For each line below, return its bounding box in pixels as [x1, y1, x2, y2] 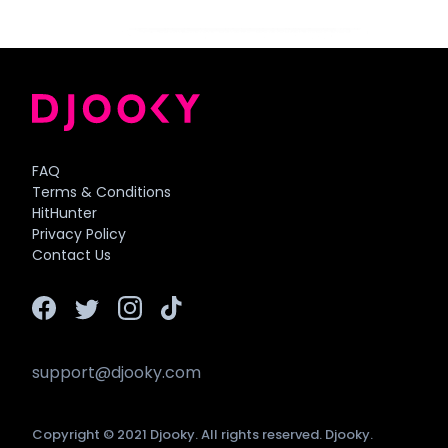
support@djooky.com [32, 361, 201, 385]
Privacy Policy [32, 224, 126, 245]
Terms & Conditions [32, 182, 171, 203]
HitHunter [32, 203, 97, 224]
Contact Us [32, 245, 111, 266]
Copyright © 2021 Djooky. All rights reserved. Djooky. [32, 425, 373, 445]
